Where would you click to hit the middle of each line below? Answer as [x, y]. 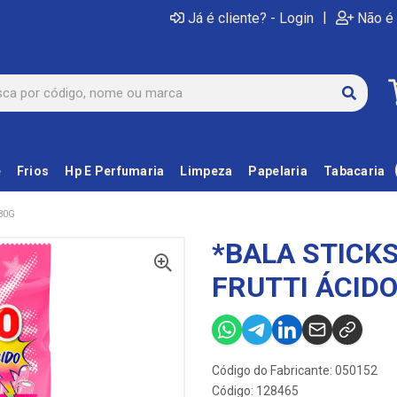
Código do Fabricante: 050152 [295, 370]
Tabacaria [354, 171]
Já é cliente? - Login [251, 18]
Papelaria [278, 171]
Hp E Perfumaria [115, 171]
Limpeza [206, 171]
